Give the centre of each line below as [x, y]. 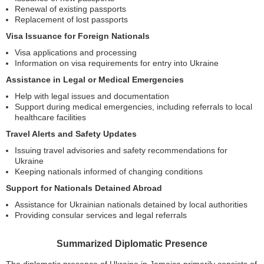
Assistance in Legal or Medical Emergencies [95, 80]
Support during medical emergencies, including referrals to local [133, 107]
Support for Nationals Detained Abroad [84, 188]
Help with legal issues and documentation [92, 96]
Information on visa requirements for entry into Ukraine [117, 63]
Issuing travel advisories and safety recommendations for [121, 150]
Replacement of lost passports [71, 19]
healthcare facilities [50, 117]
